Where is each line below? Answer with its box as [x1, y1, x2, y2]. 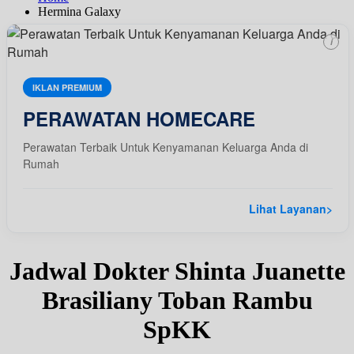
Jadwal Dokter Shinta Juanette [9, 256, 345, 285]
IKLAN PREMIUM [32, 81, 102, 93]
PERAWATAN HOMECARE [23, 104, 255, 132]
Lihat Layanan [249, 200, 326, 217]
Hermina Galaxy [38, 4, 121, 18]
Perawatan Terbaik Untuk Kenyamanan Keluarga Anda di [23, 138, 308, 155]
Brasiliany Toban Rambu [41, 285, 313, 314]
